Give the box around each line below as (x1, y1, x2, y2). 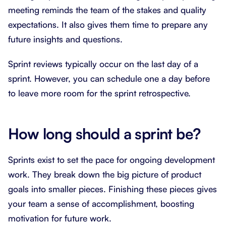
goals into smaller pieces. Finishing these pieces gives (8, 183, 217, 194)
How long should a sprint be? (8, 124, 201, 143)
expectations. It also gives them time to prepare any (8, 19, 208, 30)
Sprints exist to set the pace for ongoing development (8, 154, 215, 165)
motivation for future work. (8, 212, 111, 223)
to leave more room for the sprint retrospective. (8, 87, 191, 98)
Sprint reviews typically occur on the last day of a (8, 58, 198, 69)
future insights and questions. (8, 33, 123, 44)
